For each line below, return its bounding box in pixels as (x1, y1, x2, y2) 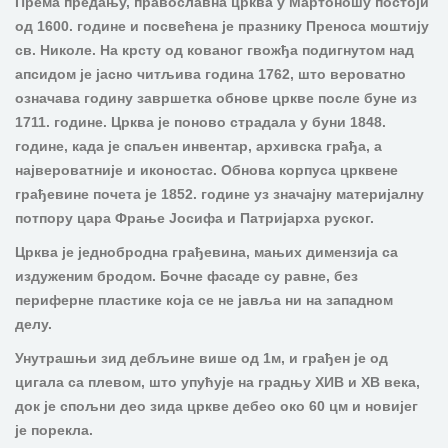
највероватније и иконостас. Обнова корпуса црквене (15, 162, 398, 178)
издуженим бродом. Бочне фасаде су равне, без (15, 268, 358, 284)
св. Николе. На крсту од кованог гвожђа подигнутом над (15, 42, 414, 58)
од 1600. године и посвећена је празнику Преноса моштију (15, 18, 429, 34)
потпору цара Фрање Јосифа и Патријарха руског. (15, 210, 378, 226)
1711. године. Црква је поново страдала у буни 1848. (15, 114, 386, 130)
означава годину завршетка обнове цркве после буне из (15, 90, 417, 106)
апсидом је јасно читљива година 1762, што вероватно (15, 66, 406, 82)
